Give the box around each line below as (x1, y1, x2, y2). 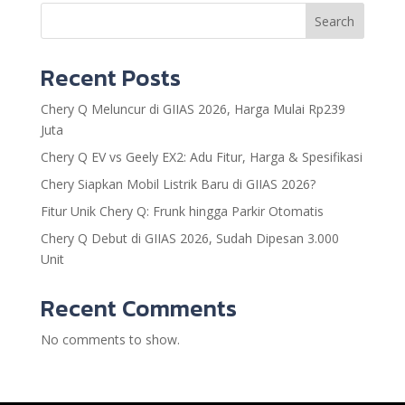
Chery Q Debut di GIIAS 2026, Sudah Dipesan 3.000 (40, 229, 339, 247)
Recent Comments (40, 289, 237, 325)
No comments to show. (40, 330, 180, 348)
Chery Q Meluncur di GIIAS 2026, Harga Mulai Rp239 (40, 99, 345, 118)
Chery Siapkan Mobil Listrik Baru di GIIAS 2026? (40, 174, 316, 193)
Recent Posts (40, 59, 181, 95)
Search (315, 12, 355, 30)
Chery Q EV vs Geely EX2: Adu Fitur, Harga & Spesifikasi (40, 147, 363, 165)
